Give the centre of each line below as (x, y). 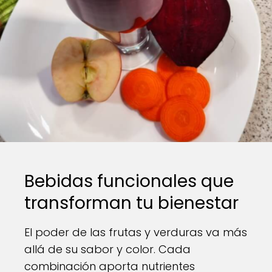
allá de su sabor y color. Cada (107, 249)
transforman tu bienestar (131, 203)
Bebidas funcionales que (129, 181)
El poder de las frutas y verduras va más (136, 232)
